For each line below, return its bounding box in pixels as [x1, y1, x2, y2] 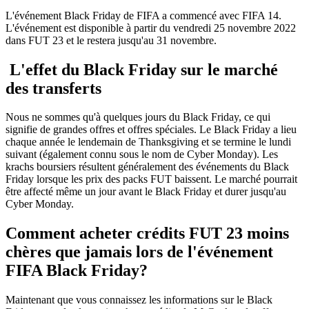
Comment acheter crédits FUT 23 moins [6, 224, 289, 243]
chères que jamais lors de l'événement [6, 243, 273, 261]
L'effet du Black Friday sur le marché [6, 60, 278, 79]
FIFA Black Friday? [6, 261, 148, 280]
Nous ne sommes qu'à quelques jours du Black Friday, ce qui [6, 111, 270, 123]
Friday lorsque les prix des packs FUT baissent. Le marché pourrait [6, 173, 297, 186]
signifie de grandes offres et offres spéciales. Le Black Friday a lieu [6, 123, 297, 136]
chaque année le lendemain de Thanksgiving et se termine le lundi [6, 136, 291, 148]
